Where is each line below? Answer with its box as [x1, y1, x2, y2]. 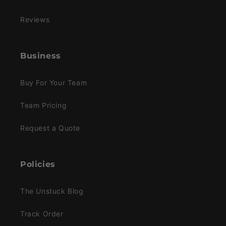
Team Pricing [20, 101, 67, 110]
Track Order [20, 209, 64, 218]
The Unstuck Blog [20, 187, 84, 196]
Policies [20, 159, 55, 169]
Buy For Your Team [20, 78, 87, 87]
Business [20, 51, 61, 61]
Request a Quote [20, 124, 80, 133]
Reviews [20, 15, 50, 24]
